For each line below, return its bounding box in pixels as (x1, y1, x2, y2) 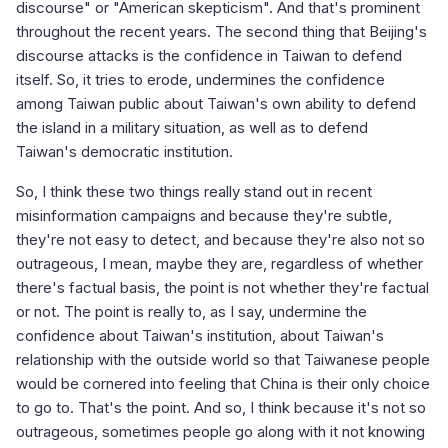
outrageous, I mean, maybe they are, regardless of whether (16, 254, 423, 274)
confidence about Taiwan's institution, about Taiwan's (16, 326, 384, 346)
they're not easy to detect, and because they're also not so (16, 230, 425, 250)
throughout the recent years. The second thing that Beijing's (16, 22, 427, 42)
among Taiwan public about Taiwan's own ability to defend (16, 94, 416, 114)
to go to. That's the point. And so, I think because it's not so (16, 398, 426, 418)
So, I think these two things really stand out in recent (16, 182, 372, 202)
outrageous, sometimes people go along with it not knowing (16, 422, 425, 442)
